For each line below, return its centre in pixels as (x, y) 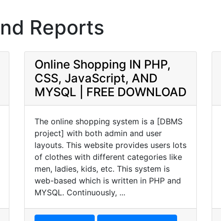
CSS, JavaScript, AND (96, 78)
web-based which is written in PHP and (108, 181)
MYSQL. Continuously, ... (80, 192)
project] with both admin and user (98, 133)
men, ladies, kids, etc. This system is (102, 169)
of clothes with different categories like (108, 157)
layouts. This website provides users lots (110, 145)
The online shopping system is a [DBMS (109, 121)
